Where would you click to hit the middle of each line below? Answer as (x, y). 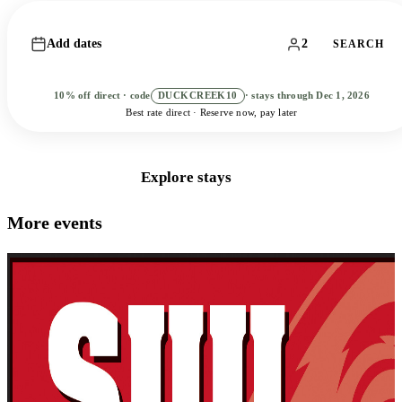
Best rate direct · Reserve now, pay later (212, 113)
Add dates (74, 44)
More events (55, 223)
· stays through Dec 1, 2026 (307, 96)
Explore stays (186, 177)
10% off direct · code (102, 96)
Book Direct (65, 177)
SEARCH (358, 44)
